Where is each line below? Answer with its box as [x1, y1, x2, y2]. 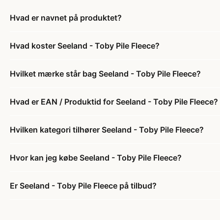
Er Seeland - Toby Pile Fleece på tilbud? [10, 181, 157, 191]
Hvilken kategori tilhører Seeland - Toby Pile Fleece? [10, 125, 204, 135]
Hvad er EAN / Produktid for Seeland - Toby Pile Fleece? [10, 97, 218, 107]
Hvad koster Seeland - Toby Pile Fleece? [10, 41, 160, 51]
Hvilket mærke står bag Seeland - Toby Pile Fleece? [10, 69, 201, 79]
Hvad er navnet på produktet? [10, 13, 122, 23]
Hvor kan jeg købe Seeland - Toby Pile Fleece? [10, 153, 182, 163]
